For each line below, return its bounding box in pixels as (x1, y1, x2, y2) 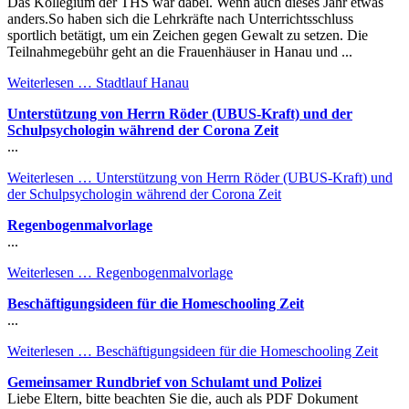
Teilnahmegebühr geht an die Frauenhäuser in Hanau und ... (7, 43, 352, 59)
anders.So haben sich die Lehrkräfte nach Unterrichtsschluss (7, 10, 353, 26)
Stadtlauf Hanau (92, 74, 189, 90)
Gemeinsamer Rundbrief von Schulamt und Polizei (7, 373, 321, 390)
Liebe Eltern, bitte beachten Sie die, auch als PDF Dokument (7, 390, 358, 406)
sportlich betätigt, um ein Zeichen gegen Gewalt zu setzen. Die (7, 26, 368, 43)
